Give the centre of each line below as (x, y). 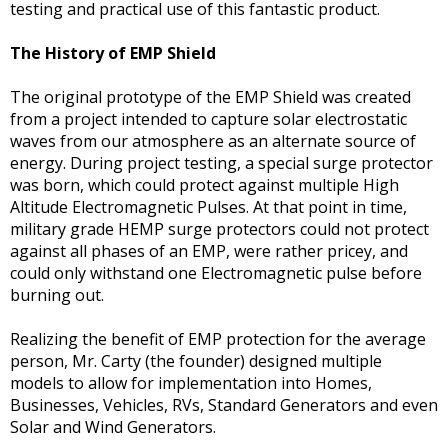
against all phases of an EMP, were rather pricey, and (209, 251)
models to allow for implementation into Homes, (191, 383)
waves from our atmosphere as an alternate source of (213, 141)
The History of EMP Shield (113, 53)
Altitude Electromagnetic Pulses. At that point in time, (208, 207)
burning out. (57, 295)
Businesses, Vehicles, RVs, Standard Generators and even (224, 405)
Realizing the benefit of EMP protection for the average (218, 339)
